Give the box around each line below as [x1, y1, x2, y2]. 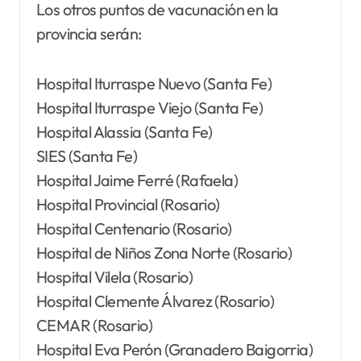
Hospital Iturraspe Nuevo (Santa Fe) [36, 73, 272, 93]
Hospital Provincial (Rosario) [36, 193, 220, 214]
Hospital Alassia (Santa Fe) [36, 121, 213, 142]
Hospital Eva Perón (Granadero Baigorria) [36, 338, 313, 359]
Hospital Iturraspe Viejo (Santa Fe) [36, 97, 263, 118]
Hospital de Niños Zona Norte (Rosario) [36, 242, 293, 263]
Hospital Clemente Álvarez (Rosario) [36, 290, 274, 311]
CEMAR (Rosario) [36, 314, 152, 335]
